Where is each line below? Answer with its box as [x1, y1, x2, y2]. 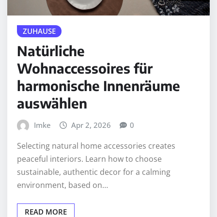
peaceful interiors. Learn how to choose [17, 154, 162, 165]
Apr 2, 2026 [71, 120, 111, 130]
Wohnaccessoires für [17, 59, 153, 77]
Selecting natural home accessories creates [17, 140, 175, 152]
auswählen [17, 94, 87, 111]
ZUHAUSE [23, 26, 56, 36]
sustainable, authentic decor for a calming [17, 167, 170, 178]
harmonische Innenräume [17, 77, 180, 94]
